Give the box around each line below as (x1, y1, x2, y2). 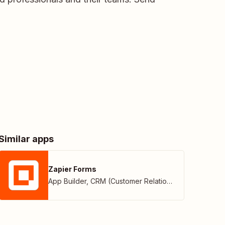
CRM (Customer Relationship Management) (90, 177, 167, 185)
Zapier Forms (48, 165, 96, 173)
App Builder (48, 177, 86, 185)
